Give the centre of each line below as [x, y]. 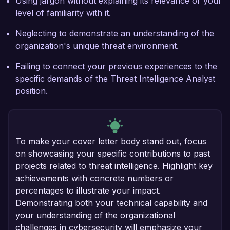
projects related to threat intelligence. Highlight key [114, 166]
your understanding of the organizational [95, 215]
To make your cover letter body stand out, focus [111, 141]
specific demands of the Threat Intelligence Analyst [115, 79]
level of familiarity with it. [63, 13]
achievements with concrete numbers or [94, 178]
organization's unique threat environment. [97, 46]
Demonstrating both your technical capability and [111, 203]
